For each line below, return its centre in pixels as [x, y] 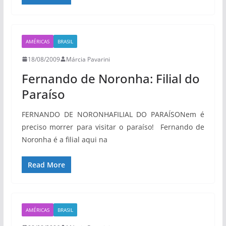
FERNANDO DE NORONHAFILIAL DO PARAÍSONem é [113, 114]
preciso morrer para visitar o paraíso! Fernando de [113, 127]
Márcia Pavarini [88, 59]
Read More [46, 164]
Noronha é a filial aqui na [64, 139]
